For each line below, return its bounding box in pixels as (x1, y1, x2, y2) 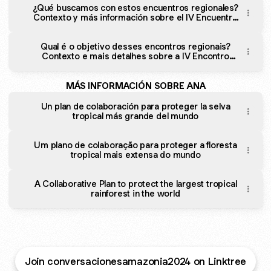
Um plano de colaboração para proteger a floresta (34, 139, 237, 151)
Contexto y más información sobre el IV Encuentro (33, 11, 238, 23)
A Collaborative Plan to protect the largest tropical (34, 178, 237, 189)
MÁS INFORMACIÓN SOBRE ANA (65, 80, 206, 91)
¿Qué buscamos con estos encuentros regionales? (33, 2, 238, 13)
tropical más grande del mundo (72, 110, 199, 122)
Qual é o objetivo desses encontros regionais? (41, 41, 230, 52)
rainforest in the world (91, 188, 180, 199)
